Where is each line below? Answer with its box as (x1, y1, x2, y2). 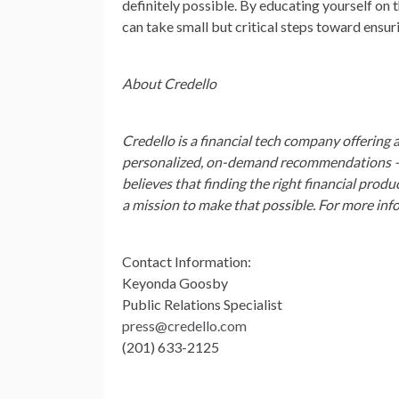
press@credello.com (122, 317, 247, 334)
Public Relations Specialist (122, 296, 282, 313)
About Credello (122, 75, 216, 92)
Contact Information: (122, 253, 251, 270)
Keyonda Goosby (122, 274, 228, 291)
